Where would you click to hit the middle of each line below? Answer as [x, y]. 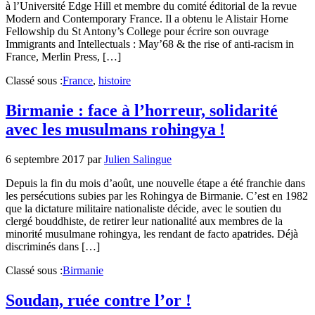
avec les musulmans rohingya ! [115, 129]
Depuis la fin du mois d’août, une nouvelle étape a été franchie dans [155, 183]
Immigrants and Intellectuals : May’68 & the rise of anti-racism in [150, 44]
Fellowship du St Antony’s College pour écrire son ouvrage [137, 31]
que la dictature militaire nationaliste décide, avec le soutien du [143, 208]
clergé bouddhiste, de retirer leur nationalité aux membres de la [144, 221]
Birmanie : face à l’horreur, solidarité [142, 110]
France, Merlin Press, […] [63, 56]
